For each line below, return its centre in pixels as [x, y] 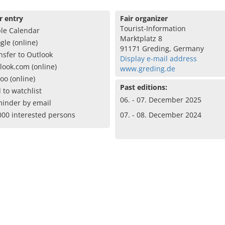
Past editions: [143, 87]
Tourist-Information [153, 28]
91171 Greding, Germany [162, 48]
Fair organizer [144, 18]
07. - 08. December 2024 [160, 115]
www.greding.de [147, 69]
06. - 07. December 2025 [160, 100]
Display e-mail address [158, 59]
